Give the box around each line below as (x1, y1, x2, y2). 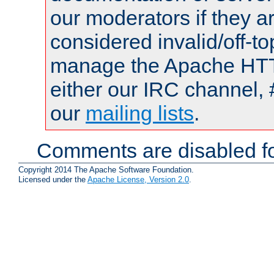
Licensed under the (18, 174, 87, 184)
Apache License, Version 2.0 (87, 174, 189, 184)
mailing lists (86, 102, 194, 125)
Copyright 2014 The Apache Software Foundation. (18, 165, 194, 174)
